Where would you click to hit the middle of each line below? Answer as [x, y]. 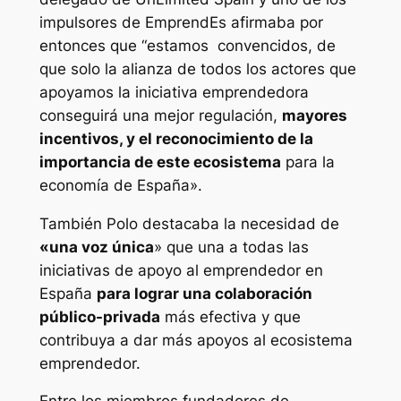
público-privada [99, 316]
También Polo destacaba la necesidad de [189, 223]
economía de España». [120, 185]
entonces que [90, 45]
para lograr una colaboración [204, 293]
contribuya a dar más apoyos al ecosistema [196, 340]
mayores [314, 115]
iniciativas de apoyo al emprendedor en [181, 270]
